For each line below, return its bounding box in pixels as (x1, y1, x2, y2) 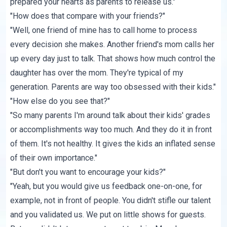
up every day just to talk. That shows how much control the (10, 54, 216, 64)
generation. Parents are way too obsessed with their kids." (10, 82, 216, 92)
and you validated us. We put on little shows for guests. (10, 210, 206, 220)
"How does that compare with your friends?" (10, 11, 166, 21)
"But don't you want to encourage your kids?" (10, 167, 166, 177)
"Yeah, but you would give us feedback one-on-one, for (10, 181, 203, 192)
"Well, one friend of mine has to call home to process (10, 25, 198, 35)
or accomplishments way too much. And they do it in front (10, 125, 212, 135)
